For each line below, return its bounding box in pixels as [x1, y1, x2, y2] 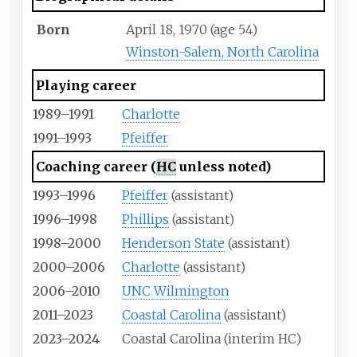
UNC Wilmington [122, 283, 229, 300]
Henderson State [122, 235, 225, 252]
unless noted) [175, 159, 271, 175]
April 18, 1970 [126, 22, 207, 38]
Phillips [122, 211, 169, 228]
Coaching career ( [35, 159, 156, 175]
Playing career [35, 77, 136, 94]
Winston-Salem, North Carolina [126, 44, 319, 61]
